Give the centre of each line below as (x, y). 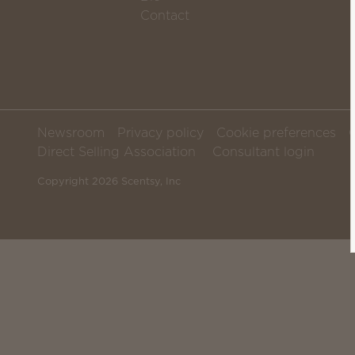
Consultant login (263, 151)
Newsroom (71, 132)
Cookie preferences (276, 132)
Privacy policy (160, 132)
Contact (165, 15)
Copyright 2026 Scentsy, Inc (109, 181)
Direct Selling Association (116, 151)
